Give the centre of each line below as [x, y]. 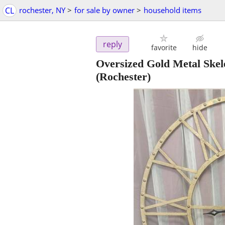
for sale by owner [104, 10]
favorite [164, 48]
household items [173, 10]
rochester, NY [42, 10]
